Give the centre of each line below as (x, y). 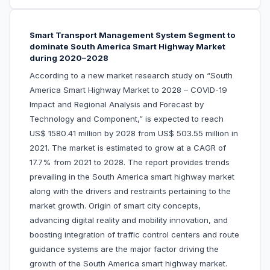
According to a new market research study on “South (131, 76)
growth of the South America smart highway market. (128, 264)
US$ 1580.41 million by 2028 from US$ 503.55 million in (134, 133)
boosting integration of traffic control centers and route (134, 235)
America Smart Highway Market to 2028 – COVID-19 (128, 90)
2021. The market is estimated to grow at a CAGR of (128, 148)
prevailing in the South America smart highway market (132, 177)
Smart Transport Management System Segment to (133, 35)
